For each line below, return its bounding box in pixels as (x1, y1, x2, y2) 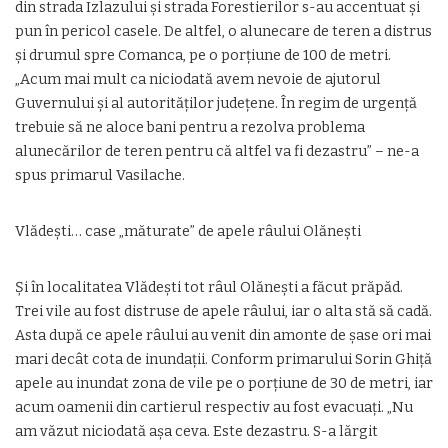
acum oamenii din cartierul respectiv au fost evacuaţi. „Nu (15, 399, 413, 416)
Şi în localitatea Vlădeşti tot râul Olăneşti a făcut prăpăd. (15, 279, 403, 296)
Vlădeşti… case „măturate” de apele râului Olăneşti (15, 223, 361, 240)
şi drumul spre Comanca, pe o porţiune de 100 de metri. (15, 47, 391, 64)
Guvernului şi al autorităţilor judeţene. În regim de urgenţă (15, 95, 417, 112)
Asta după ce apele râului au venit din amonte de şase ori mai (15, 327, 431, 344)
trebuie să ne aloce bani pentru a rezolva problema (15, 119, 365, 136)
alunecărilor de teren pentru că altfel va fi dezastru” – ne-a (15, 143, 419, 160)
